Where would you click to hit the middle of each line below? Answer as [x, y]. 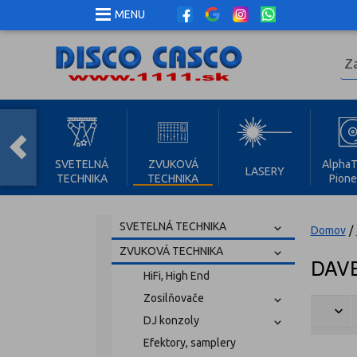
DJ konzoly [171, 320]
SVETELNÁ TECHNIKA [173, 226]
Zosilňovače [173, 298]
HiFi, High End [176, 276]
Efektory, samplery [189, 343]
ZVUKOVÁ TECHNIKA [171, 251]
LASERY [265, 171]
